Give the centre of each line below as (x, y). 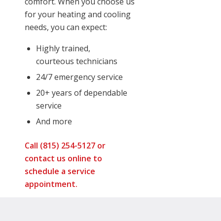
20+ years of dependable (82, 93)
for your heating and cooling (78, 15)
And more (54, 122)
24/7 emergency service (79, 77)
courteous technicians (77, 61)
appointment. (51, 184)
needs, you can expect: (66, 27)
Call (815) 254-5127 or (65, 146)
